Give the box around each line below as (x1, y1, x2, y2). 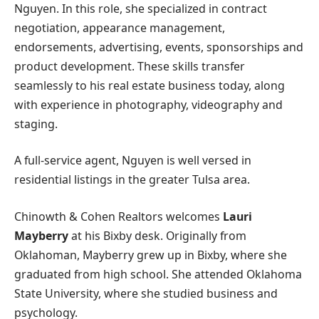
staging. (14, 115, 58, 132)
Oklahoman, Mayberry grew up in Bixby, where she (14, 247, 287, 263)
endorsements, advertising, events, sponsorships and (14, 38, 303, 55)
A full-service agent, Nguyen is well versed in (14, 152, 251, 169)
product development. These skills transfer (14, 58, 245, 74)
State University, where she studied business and (14, 286, 278, 302)
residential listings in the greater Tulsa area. (14, 172, 250, 188)
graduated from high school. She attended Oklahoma (14, 266, 302, 283)
